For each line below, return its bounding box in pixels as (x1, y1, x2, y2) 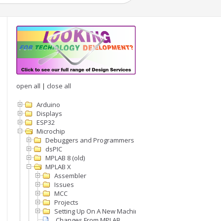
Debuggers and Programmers (45, 136, 134, 145)
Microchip (37, 127, 65, 136)
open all (16, 81, 40, 91)
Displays (37, 109, 62, 118)
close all (47, 81, 71, 91)
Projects (54, 198, 78, 207)
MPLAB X (45, 162, 71, 172)
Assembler (54, 171, 86, 181)
